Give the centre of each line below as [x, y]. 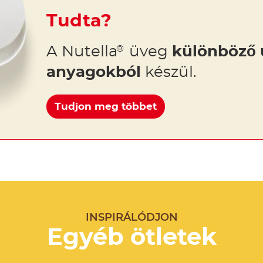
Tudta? [79, 21]
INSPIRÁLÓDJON [131, 218]
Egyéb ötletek [131, 238]
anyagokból [93, 72]
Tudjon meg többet [105, 107]
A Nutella [82, 51]
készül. [168, 72]
